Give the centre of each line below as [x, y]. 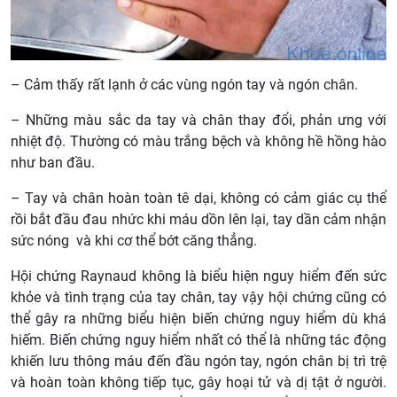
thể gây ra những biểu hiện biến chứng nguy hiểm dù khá [198, 319]
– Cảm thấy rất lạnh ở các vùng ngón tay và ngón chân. [184, 85]
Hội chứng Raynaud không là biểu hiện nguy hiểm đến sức [198, 276]
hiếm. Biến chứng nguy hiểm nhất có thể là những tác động [198, 340]
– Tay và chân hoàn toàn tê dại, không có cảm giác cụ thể [198, 198]
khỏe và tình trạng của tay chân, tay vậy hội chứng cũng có [198, 298]
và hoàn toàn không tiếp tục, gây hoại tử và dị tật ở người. [198, 383]
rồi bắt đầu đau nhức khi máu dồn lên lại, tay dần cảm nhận [198, 220]
